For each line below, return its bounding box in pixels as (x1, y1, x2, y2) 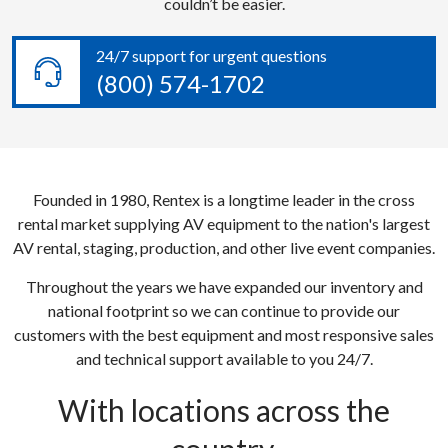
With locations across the (58, 391, 390, 428)
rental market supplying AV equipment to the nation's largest (18, 213, 430, 233)
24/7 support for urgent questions (96, 46, 327, 66)
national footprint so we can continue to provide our (48, 300, 400, 320)
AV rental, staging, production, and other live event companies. (13, 237, 435, 257)
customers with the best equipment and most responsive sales (14, 324, 434, 344)
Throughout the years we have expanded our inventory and (25, 276, 423, 296)
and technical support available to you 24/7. (75, 348, 373, 368)
